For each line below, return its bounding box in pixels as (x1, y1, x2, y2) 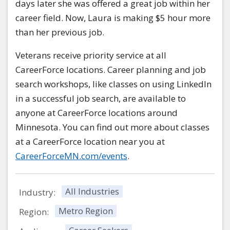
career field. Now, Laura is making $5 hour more (15, 11, 210, 24)
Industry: (19, 186, 55, 198)
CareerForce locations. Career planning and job (15, 63, 206, 75)
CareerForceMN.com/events (15, 149, 127, 162)
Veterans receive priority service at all (15, 49, 166, 61)
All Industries (65, 185, 119, 197)
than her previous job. (15, 26, 104, 38)
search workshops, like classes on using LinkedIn (15, 78, 212, 90)
